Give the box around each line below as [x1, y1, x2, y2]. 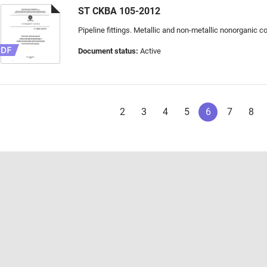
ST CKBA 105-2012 [78, 5, 160, 17]
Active [138, 46, 161, 55]
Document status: [78, 46, 138, 55]
